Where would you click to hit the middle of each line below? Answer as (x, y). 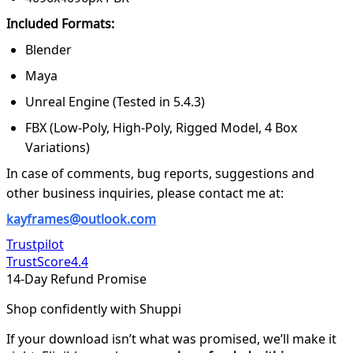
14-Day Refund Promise (76, 279)
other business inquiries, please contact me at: (145, 193)
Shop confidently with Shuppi (94, 308)
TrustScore (39, 261)
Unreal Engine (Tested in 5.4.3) (115, 101)
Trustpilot (35, 244)
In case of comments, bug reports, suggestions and (160, 173)
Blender (48, 49)
